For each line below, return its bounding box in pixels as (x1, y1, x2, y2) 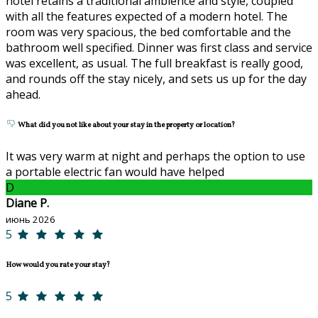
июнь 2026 (6, 213, 55, 226)
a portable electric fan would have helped (6, 164, 224, 180)
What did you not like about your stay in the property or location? (16, 120, 235, 131)
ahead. (6, 87, 40, 103)
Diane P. (6, 195, 49, 212)
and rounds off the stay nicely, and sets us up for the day (6, 71, 307, 87)
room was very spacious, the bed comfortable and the (6, 24, 291, 40)
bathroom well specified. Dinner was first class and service (6, 40, 312, 56)
